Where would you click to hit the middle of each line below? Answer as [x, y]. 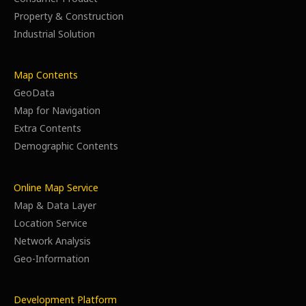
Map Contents [46, 76]
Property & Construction [69, 17]
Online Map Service [56, 188]
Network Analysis [52, 241]
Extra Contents [47, 129]
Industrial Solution [54, 35]
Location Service [51, 223]
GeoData [34, 94]
